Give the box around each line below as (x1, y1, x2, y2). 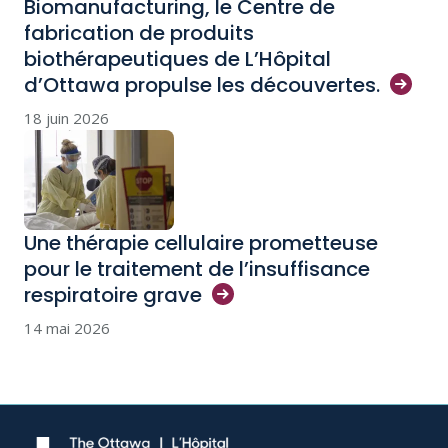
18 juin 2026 (24, 108, 109, 128)
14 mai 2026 (24, 318, 110, 338)
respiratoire (24, 281, 143, 309)
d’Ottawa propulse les (24, 71, 250, 99)
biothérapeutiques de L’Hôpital (24, 45, 331, 73)
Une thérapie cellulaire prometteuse (24, 229, 378, 257)
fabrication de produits (24, 19, 254, 47)
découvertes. (250, 71, 380, 99)
